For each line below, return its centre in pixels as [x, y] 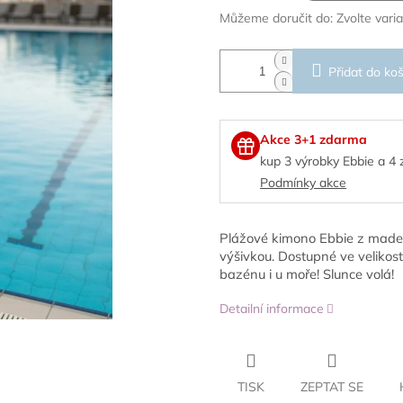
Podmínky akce [303, 183]
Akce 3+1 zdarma [313, 140]
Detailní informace [272, 309]
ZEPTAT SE [332, 387]
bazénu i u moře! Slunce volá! [307, 274]
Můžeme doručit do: [276, 18]
